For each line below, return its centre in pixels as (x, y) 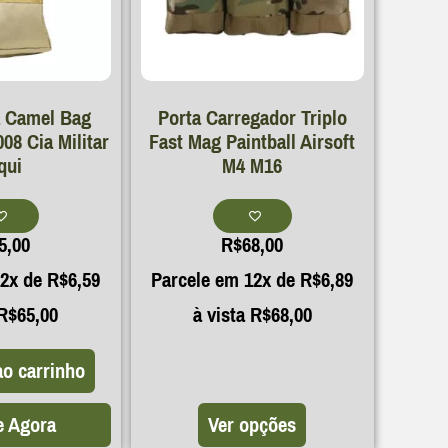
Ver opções (252, 424)
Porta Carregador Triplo (252, 117)
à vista (218, 315)
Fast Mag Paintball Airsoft (252, 141)
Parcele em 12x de (226, 280)
